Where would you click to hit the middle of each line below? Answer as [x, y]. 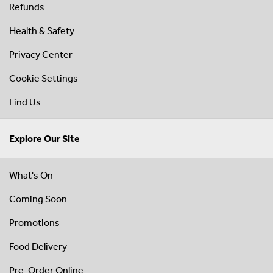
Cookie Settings [44, 78]
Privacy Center [41, 55]
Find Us [25, 102]
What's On [31, 175]
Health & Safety [42, 31]
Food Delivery [38, 246]
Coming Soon [38, 199]
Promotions [34, 223]
